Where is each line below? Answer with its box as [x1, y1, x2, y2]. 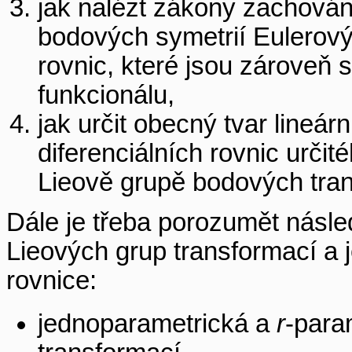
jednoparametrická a [38, 310, 277, 339]
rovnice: [6, 266, 97, 295]
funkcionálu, [38, 81, 174, 110]
